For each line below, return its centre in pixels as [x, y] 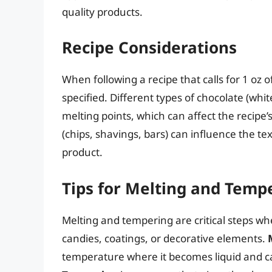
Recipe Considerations [149, 48]
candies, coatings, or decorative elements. [165, 238]
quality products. [102, 12]
